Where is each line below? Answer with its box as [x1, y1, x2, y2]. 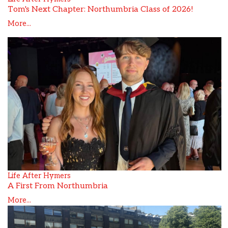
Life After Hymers [8, 172, 71, 181]
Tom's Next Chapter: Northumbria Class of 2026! [8, 5, 193, 15]
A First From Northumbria [8, 181, 108, 191]
